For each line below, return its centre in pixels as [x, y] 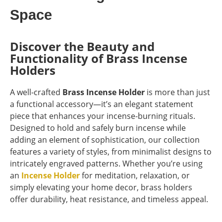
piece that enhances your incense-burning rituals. [103, 116]
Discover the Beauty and [82, 46]
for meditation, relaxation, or [135, 175]
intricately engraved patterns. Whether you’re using [106, 163]
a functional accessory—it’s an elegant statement [102, 104]
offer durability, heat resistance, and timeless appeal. [109, 199]
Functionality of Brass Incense [99, 58]
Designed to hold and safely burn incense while [98, 128]
